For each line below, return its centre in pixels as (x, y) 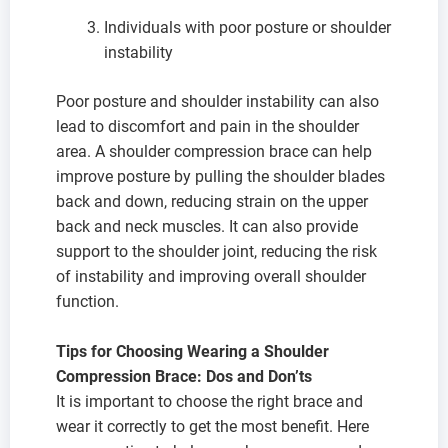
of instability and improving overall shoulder (211, 276)
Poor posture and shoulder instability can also (217, 101)
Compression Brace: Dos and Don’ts (184, 376)
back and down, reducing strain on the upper (212, 201)
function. (87, 301)
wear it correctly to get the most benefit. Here (212, 426)
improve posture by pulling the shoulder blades (220, 176)
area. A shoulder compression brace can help (214, 151)
